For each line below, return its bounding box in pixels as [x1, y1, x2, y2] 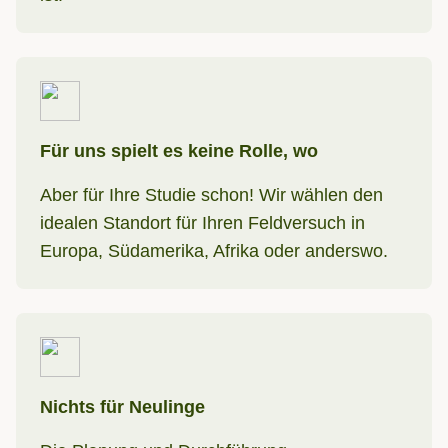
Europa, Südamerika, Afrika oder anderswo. [40, 241, 388, 261]
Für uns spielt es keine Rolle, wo [40, 141, 318, 161]
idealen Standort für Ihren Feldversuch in [40, 213, 365, 233]
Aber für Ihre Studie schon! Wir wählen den [40, 185, 383, 205]
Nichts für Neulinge [40, 397, 205, 417]
